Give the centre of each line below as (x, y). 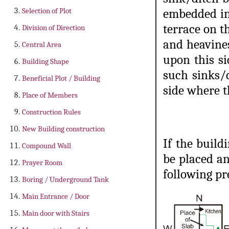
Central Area (42, 44)
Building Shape (45, 61)
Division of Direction (53, 27)
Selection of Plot (47, 10)
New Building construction (63, 129)
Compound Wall (47, 145)
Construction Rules (51, 112)
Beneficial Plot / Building (61, 78)
